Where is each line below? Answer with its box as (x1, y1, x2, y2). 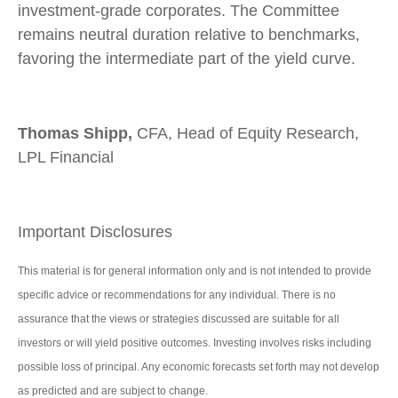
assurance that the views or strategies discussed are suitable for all (18, 313, 339, 326)
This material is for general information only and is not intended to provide (18, 265, 371, 278)
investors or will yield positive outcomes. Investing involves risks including (18, 337, 371, 350)
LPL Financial (18, 148, 114, 167)
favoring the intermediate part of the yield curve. (18, 50, 355, 68)
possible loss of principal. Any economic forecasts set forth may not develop (18, 361, 379, 374)
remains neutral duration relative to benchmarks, (18, 26, 360, 44)
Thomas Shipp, (18, 124, 132, 143)
